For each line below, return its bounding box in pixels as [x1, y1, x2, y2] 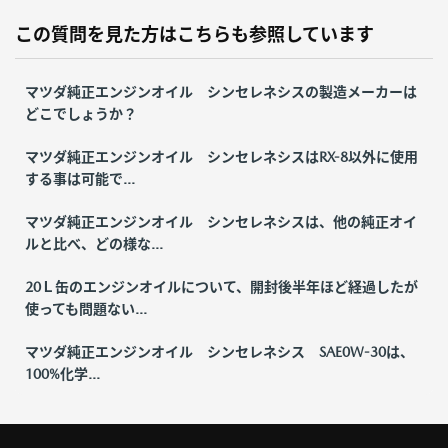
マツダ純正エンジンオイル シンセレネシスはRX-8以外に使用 [25, 148, 418, 165]
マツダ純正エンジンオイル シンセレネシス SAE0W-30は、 [25, 343, 414, 360]
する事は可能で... [25, 170, 135, 187]
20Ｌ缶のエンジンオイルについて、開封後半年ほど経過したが [25, 278, 418, 295]
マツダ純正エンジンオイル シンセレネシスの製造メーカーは [25, 83, 417, 100]
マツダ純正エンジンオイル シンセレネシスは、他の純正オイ [25, 213, 417, 230]
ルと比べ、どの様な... [25, 235, 163, 252]
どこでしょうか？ [25, 105, 137, 122]
